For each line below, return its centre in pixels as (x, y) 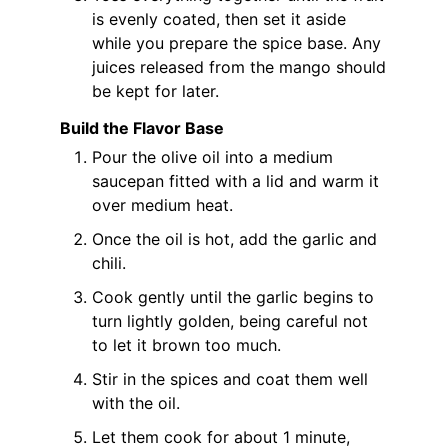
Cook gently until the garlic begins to (233, 296)
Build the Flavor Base (142, 127)
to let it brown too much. (186, 344)
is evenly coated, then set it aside (219, 18)
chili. (109, 262)
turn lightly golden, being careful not (230, 320)
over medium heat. (162, 204)
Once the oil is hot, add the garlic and (234, 238)
